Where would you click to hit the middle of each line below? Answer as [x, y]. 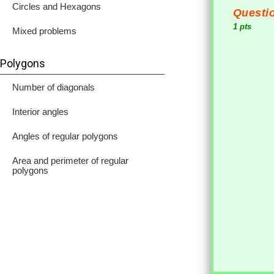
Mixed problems [44, 31]
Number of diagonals [54, 87]
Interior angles [40, 112]
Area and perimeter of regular [70, 161]
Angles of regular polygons [65, 136]
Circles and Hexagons [57, 6]
